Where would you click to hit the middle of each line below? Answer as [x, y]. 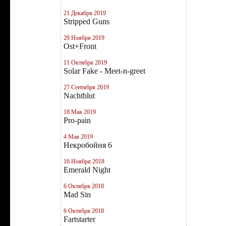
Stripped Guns [87, 21]
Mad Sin [77, 194]
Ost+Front [80, 46]
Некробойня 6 [88, 145]
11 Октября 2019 [85, 63]
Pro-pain [77, 120]
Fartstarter [79, 219]
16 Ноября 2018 [84, 161]
